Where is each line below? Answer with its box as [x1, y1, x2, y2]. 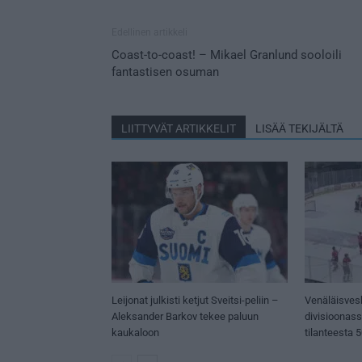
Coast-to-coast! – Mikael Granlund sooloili [112, 47, 342, 62]
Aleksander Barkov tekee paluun [112, 309, 259, 322]
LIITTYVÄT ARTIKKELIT [121, 121, 236, 135]
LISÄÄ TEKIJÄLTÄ [255, 121, 343, 135]
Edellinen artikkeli [112, 26, 187, 38]
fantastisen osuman [112, 64, 219, 79]
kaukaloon [112, 326, 159, 339]
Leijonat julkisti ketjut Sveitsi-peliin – [112, 293, 279, 306]
